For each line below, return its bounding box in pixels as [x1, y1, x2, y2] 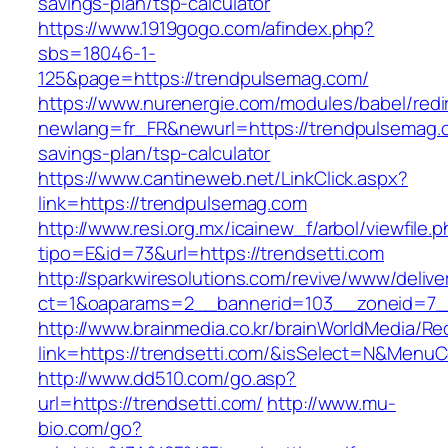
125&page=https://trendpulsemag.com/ [38, 65, 369, 92]
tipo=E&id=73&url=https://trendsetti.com [38, 240, 385, 267]
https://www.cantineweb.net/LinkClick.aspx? [38, 165, 408, 192]
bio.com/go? [38, 415, 142, 442]
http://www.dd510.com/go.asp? [38, 365, 297, 392]
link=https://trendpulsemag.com [38, 190, 307, 217]
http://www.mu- [267, 390, 396, 417]
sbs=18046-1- [38, 40, 156, 67]
